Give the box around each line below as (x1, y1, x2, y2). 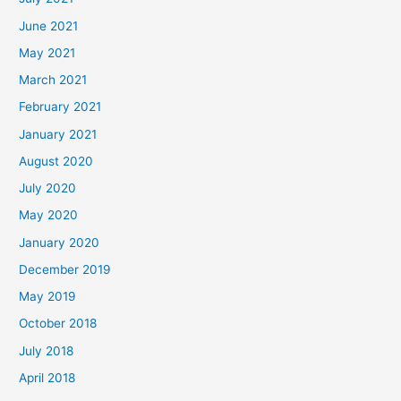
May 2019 (19, 289, 77, 304)
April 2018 (19, 370, 76, 385)
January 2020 (19, 235, 100, 250)
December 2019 (19, 261, 112, 277)
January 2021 (19, 126, 98, 141)
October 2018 (19, 316, 98, 331)
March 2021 (19, 73, 88, 88)
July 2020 (19, 181, 77, 196)
